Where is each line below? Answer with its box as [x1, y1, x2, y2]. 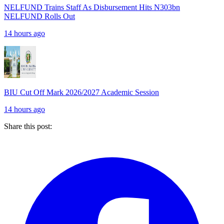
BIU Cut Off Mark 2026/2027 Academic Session [4, 87, 159, 96]
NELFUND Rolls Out [4, 11, 75, 20]
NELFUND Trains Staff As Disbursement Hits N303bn [4, 2, 180, 11]
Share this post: [4, 121, 52, 130]
